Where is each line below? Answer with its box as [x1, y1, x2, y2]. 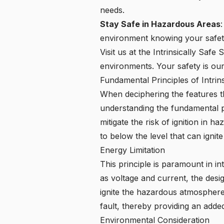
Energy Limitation [100, 145, 165, 155]
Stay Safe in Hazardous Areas [100, 19, 220, 29]
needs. [100, 5, 124, 15]
